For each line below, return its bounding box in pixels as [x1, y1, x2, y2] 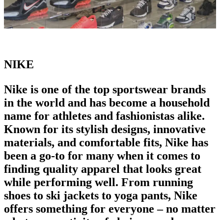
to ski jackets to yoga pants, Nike [30, 189, 197, 202]
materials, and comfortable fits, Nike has [4, 136, 208, 149]
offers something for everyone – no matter [4, 202, 216, 215]
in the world [4, 96, 68, 109]
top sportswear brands [93, 82, 206, 96]
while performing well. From [4, 175, 153, 189]
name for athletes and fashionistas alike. [4, 109, 205, 122]
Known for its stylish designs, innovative [4, 122, 206, 136]
